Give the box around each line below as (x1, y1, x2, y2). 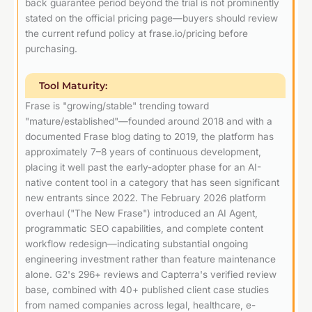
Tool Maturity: (39, 79, 107, 91)
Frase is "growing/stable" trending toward (25, 100, 209, 111)
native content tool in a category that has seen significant (25, 176, 279, 188)
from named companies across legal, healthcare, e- (25, 299, 256, 311)
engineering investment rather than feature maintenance (25, 253, 276, 265)
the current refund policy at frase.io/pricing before (25, 27, 248, 39)
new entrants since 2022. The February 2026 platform (25, 192, 266, 203)
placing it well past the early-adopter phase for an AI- (25, 161, 261, 173)
